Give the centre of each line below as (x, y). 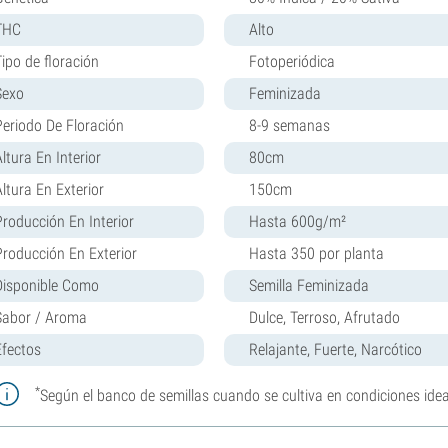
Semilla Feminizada (309, 285)
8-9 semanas (289, 125)
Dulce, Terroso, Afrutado (324, 317)
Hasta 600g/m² (297, 221)
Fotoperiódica (292, 61)
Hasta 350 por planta (316, 253)
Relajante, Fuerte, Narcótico (335, 349)
